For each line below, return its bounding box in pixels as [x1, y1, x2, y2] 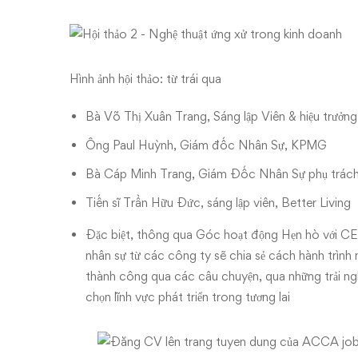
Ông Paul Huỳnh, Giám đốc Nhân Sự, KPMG [86, 137, 327, 153]
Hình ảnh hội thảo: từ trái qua [70, 71, 221, 86]
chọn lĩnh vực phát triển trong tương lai [86, 289, 290, 304]
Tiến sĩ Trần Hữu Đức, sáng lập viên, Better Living [86, 195, 351, 210]
